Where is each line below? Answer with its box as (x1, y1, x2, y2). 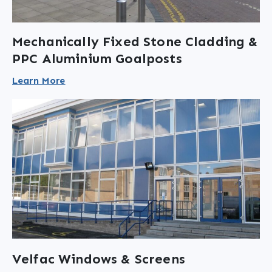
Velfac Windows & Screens (12, 250, 185, 267)
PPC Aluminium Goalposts (12, 50, 182, 67)
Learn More (12, 75, 66, 87)
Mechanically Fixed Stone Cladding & (12, 33, 259, 50)
